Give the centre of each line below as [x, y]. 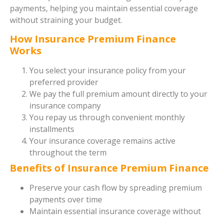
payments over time [66, 199]
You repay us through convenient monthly [107, 117]
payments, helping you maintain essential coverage [104, 9]
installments [52, 129]
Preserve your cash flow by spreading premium [116, 187]
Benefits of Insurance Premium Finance [109, 168]
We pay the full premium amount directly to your [118, 94]
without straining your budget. [66, 20]
